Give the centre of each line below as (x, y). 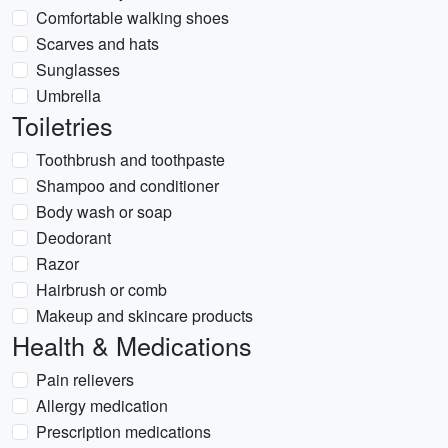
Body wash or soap (104, 211)
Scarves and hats (97, 43)
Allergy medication (102, 405)
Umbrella (68, 95)
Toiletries (62, 125)
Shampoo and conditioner (127, 185)
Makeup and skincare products (144, 315)
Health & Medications (132, 345)
